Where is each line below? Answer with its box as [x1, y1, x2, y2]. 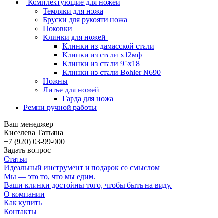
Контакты [4, 207, 36, 216]
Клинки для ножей [43, 33, 106, 41]
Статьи [4, 154, 27, 163]
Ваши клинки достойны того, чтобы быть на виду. [4, 181, 172, 189]
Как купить [4, 198, 42, 207]
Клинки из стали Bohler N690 [62, 68, 161, 76]
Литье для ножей [43, 85, 99, 94]
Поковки [43, 24, 72, 33]
